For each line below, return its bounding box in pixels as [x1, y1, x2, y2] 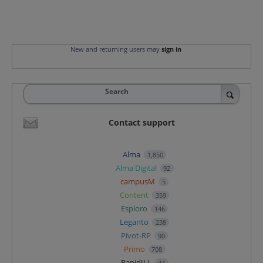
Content [120, 190, 151, 201]
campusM [120, 176, 157, 187]
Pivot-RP [121, 230, 153, 241]
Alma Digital [115, 163, 159, 174]
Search [104, 86, 129, 97]
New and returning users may [70, 45, 161, 54]
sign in [161, 45, 181, 54]
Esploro [121, 203, 150, 214]
